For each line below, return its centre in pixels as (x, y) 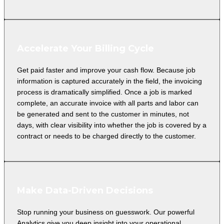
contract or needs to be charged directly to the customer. (106, 136)
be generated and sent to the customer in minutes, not (103, 114)
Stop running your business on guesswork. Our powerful (106, 212)
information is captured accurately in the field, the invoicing (109, 81)
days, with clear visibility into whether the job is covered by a (112, 125)
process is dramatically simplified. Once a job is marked (104, 92)
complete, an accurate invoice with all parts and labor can (108, 103)
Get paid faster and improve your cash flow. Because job (106, 70)
